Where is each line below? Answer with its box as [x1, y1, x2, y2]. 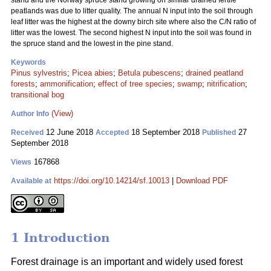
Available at [11, 177, 51, 185]
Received [11, 128, 44, 137]
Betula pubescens [118, 68, 181, 77]
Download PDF [176, 176, 228, 185]
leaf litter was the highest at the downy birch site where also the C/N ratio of [11, 18, 256, 26]
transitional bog [11, 90, 64, 99]
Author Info [11, 109, 49, 118]
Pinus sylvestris [11, 68, 67, 77]
